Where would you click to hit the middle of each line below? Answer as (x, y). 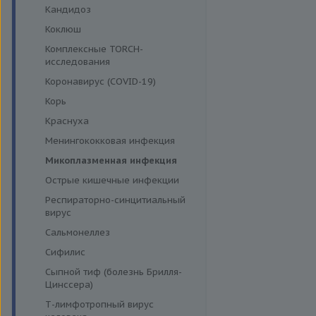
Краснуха (67, 121)
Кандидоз (68, 10)
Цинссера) (69, 285)
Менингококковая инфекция (110, 141)
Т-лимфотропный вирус (99, 304)
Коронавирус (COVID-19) (100, 81)
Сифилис (65, 252)
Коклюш (63, 29)
